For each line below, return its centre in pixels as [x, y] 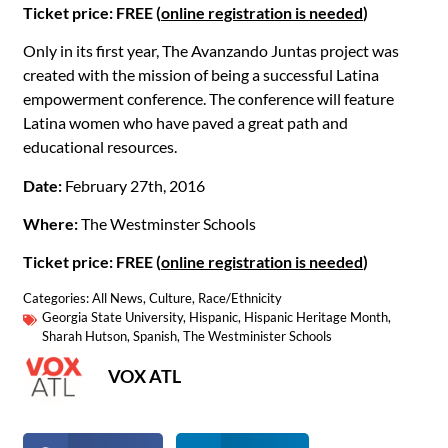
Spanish [155, 335]
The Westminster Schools [167, 223]
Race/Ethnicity [240, 297]
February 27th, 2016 [133, 185]
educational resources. [100, 147]
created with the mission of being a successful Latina [201, 75]
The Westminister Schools [257, 335]
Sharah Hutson [84, 335]
